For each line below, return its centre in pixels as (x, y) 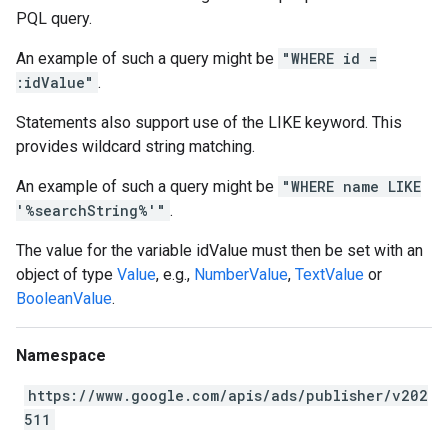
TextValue (329, 274)
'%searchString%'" (91, 210)
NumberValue (241, 274)
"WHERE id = (329, 58)
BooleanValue (64, 298)
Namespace (61, 355)
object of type (66, 274)
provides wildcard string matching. (135, 146)
